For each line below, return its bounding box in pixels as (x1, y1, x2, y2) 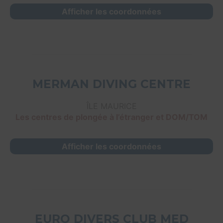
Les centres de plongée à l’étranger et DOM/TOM (15, 112, 208, 122)
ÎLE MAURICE (86, 101, 137, 111)
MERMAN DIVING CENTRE (32, 77, 191, 92)
